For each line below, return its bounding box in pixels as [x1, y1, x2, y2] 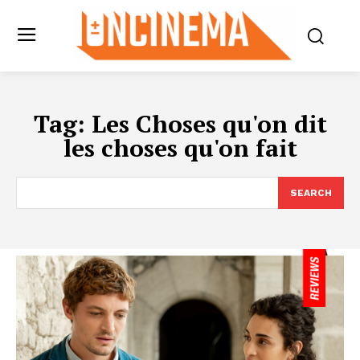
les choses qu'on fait [63, 132, 297, 165]
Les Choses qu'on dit [91, 108, 327, 141]
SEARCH [290, 187, 332, 199]
